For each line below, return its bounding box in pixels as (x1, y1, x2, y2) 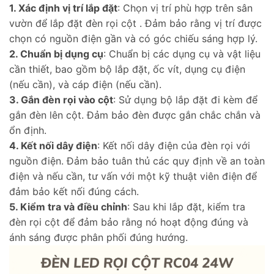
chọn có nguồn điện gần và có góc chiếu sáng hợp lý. (9, 32, 257, 45)
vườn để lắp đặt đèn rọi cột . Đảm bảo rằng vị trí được (9, 17, 262, 30)
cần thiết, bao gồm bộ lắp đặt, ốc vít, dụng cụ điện (9, 63, 245, 76)
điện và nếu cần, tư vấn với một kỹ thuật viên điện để (9, 170, 257, 183)
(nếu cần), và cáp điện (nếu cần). (9, 78, 161, 91)
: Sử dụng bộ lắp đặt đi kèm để (113, 94, 257, 106)
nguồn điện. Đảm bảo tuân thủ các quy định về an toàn (9, 155, 265, 168)
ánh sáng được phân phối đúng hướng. (9, 231, 188, 244)
